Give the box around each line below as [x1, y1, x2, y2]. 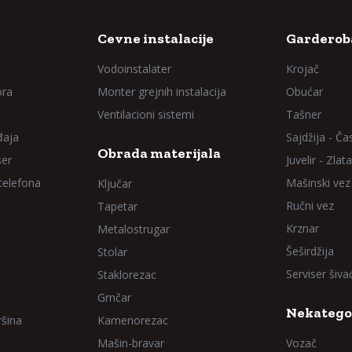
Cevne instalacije [97, 30, 214, 47]
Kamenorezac [97, 313, 168, 328]
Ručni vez [286, 198, 334, 213]
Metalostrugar [97, 222, 170, 236]
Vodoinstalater [97, 61, 171, 76]
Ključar [97, 176, 132, 191]
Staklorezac [97, 267, 156, 282]
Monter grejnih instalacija [97, 84, 226, 99]
